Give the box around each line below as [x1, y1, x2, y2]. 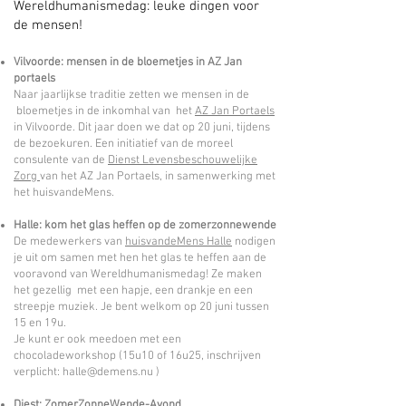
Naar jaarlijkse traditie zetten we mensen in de [14, 88, 249, 102]
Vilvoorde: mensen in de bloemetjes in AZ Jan [14, 55, 242, 70]
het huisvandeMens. [14, 186, 114, 200]
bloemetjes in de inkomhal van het [14, 104, 195, 119]
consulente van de [14, 153, 108, 168]
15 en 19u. [14, 316, 66, 331]
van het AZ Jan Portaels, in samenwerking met [40, 169, 275, 184]
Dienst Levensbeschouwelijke [108, 153, 257, 168]
